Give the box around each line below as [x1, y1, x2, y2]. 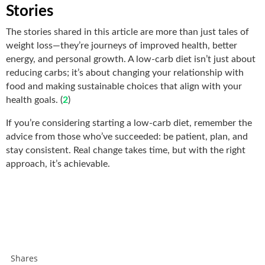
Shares [11, 252, 38, 264]
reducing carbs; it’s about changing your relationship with [6, 67, 244, 77]
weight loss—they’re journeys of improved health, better [6, 40, 237, 50]
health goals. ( [6, 95, 63, 105]
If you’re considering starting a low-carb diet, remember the [6, 118, 252, 128]
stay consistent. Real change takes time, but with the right [6, 145, 245, 155]
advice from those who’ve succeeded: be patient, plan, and [6, 131, 248, 141]
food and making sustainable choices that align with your [6, 81, 242, 91]
